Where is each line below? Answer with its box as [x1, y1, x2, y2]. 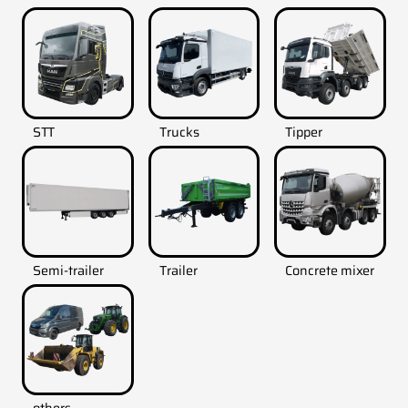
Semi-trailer [33, 260, 104, 280]
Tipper [285, 122, 323, 143]
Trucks [158, 122, 199, 143]
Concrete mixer [285, 260, 375, 280]
